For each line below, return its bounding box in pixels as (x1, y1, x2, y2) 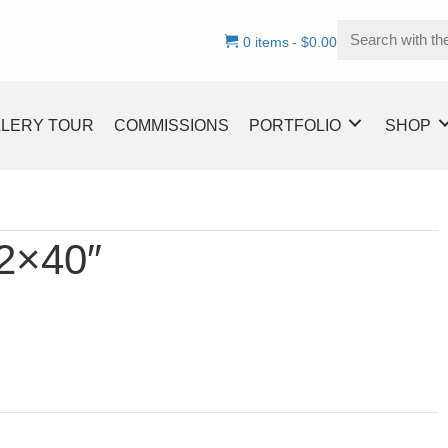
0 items (242, 34, 289, 51)
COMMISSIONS (114, 116, 229, 134)
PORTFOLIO (249, 116, 341, 134)
